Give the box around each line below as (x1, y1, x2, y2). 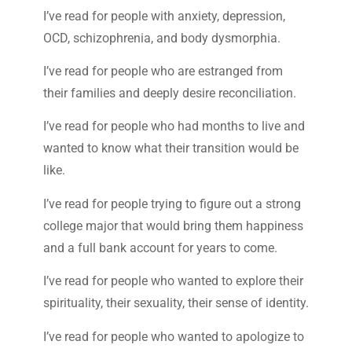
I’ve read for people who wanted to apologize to (42, 328, 304, 344)
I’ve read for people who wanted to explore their (42, 273, 303, 289)
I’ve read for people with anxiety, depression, (42, 8, 285, 24)
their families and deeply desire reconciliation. (42, 85, 296, 101)
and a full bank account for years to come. (42, 240, 277, 255)
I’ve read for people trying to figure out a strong (42, 196, 301, 211)
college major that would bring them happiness (42, 218, 303, 233)
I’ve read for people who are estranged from (42, 63, 283, 79)
